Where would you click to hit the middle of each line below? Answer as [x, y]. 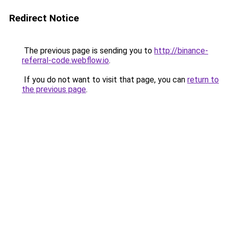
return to [203, 80]
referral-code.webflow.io [65, 60]
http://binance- [181, 51]
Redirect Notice [44, 18]
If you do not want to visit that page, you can [105, 80]
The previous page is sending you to [88, 51]
